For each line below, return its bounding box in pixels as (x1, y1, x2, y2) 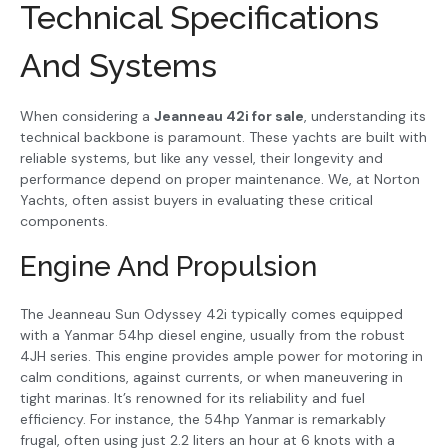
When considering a (20, 106, 154, 125)
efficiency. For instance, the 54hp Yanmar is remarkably (20, 410, 386, 429)
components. (20, 211, 108, 230)
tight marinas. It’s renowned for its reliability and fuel (20, 389, 365, 408)
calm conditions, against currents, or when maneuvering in (20, 368, 403, 387)
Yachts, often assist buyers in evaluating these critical (20, 190, 373, 209)
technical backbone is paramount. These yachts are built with (20, 127, 427, 146)
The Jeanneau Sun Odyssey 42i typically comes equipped (20, 305, 403, 324)
